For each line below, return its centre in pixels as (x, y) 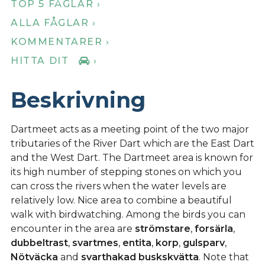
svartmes (95, 243)
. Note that (224, 257)
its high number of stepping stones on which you (126, 172)
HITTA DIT (45, 60)
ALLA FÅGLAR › (54, 22)
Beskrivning (78, 100)
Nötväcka (34, 257)
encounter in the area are (73, 228)
